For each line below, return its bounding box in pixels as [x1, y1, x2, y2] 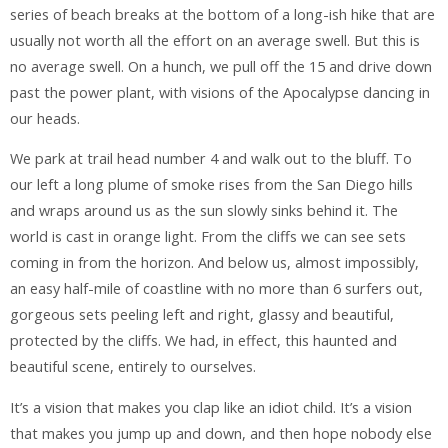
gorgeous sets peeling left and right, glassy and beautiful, [10, 305, 394, 325]
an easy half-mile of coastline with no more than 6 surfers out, [10, 279, 423, 299]
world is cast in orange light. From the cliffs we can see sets [10, 227, 406, 247]
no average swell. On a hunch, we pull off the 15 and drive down [10, 56, 432, 76]
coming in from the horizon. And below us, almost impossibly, [10, 253, 419, 273]
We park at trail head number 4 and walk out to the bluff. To [10, 149, 412, 169]
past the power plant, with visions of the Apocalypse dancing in [10, 82, 430, 102]
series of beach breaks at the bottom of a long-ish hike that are [10, 4, 435, 24]
